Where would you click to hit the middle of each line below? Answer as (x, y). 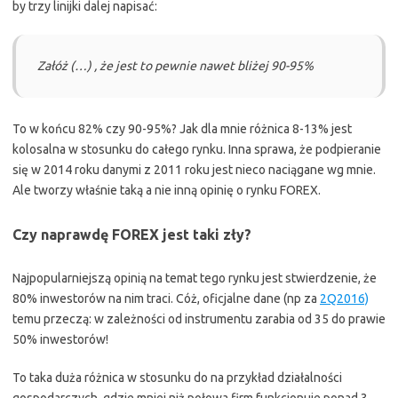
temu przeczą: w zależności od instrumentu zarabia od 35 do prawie (199, 319)
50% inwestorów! (60, 339)
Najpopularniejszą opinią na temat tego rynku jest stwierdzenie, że (195, 278)
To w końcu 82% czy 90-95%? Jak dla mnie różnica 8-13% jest (182, 129)
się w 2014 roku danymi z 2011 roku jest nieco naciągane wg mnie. (194, 170)
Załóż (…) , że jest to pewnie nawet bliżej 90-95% (175, 66)
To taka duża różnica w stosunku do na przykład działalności (177, 378)
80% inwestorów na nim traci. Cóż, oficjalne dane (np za (166, 298)
